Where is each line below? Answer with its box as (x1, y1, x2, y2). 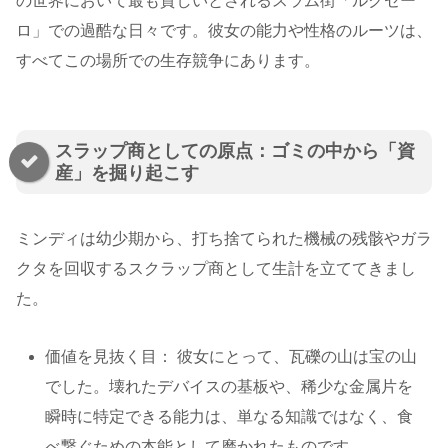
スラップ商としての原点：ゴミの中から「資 (55, 141, 415, 162)
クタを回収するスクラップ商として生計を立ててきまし (16, 259, 416, 277)
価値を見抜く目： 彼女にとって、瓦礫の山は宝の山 (45, 348, 418, 366)
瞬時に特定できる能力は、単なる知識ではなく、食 (45, 408, 414, 426)
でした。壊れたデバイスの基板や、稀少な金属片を (45, 378, 414, 396)
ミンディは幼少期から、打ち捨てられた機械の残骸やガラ (16, 229, 432, 247)
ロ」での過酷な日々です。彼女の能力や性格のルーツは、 (16, 22, 432, 40)
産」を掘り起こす (55, 163, 199, 184)
